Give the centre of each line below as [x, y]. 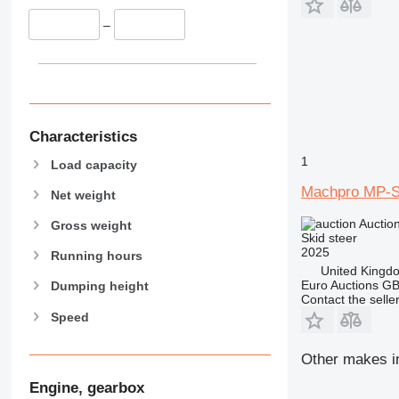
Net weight [83, 195]
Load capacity [94, 164]
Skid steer [329, 238]
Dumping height [99, 286]
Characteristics [83, 136]
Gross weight [91, 225]
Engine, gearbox [86, 387]
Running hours [96, 256]
